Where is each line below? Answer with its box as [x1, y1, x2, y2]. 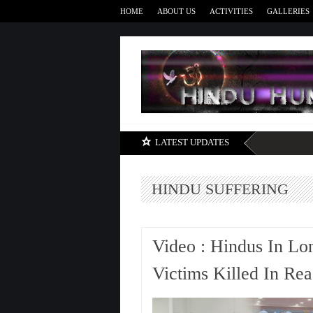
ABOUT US [157, 7, 196, 15]
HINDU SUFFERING [152, 180, 289, 198]
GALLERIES [267, 7, 310, 15]
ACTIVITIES [210, 7, 253, 15]
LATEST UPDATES [155, 137, 229, 147]
